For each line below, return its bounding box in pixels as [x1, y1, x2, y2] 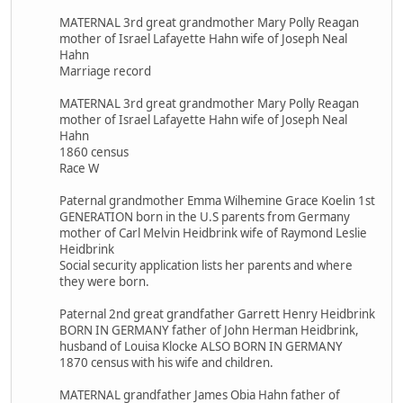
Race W [59, 159, 99, 176]
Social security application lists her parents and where [59, 256, 353, 273]
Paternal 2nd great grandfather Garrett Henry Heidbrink [59, 305, 375, 322]
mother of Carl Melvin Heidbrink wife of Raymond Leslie [59, 224, 367, 241]
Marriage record [59, 62, 151, 79]
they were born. [59, 273, 149, 290]
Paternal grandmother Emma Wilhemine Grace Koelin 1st [59, 192, 375, 209]
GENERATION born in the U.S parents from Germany [59, 208, 350, 225]
